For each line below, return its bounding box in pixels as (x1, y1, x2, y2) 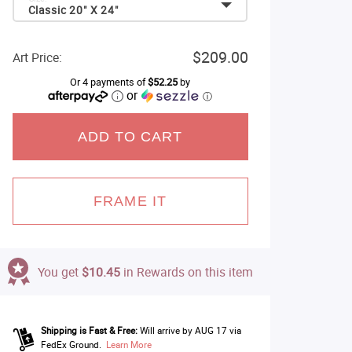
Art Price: (12, 49, 62, 66)
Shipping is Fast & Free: (40, 324, 137, 336)
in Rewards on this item (119, 263, 253, 280)
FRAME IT (93, 193, 167, 209)
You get (37, 263, 82, 280)
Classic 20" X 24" (27, 3, 119, 17)
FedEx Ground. (40, 339, 101, 350)
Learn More (105, 339, 152, 350)
